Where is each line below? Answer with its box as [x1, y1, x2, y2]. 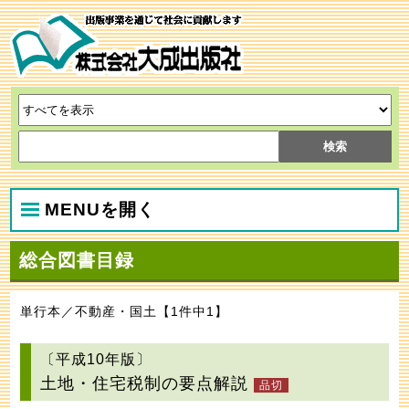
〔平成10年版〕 [40, 351, 152, 368]
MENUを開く [45, 200, 156, 219]
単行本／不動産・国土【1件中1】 [20, 304, 229, 320]
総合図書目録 [19, 250, 135, 270]
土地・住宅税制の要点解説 [40, 374, 249, 393]
